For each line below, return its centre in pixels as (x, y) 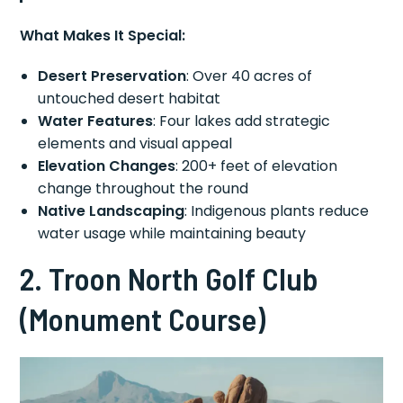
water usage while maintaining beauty (172, 233)
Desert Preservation (112, 76)
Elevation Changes (107, 166)
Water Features (96, 121)
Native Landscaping (112, 210)
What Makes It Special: (103, 35)
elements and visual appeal (135, 143)
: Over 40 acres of (250, 76)
